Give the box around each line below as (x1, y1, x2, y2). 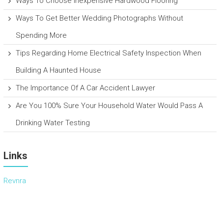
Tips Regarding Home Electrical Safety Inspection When (15, 48, 201, 57)
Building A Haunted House (15, 65, 101, 75)
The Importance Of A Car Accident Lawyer (15, 83, 155, 92)
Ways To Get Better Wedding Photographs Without (15, 13, 183, 23)
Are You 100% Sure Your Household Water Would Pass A (15, 101, 203, 110)
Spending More (15, 30, 67, 40)
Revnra (3, 176, 26, 185)
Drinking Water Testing (15, 118, 90, 127)
